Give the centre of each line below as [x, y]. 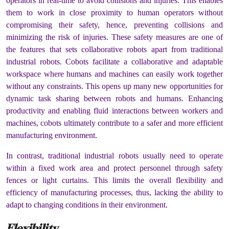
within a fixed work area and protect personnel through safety [114, 168]
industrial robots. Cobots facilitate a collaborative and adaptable [114, 61]
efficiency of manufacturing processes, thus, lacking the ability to [114, 192]
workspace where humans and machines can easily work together [114, 74]
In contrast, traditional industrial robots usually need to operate [114, 155]
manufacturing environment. [53, 135]
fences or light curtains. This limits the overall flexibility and [114, 180]
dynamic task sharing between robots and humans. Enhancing [114, 98]
